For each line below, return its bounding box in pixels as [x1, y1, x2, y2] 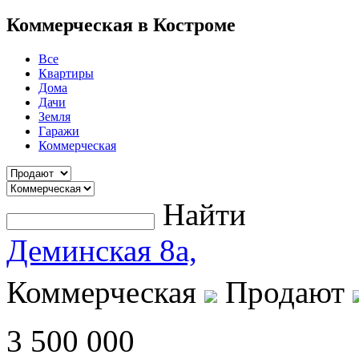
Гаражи [38, 123, 79, 138]
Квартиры [38, 66, 94, 80]
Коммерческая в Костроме [6, 14, 236, 35]
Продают [225, 274, 345, 309]
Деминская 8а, [6, 232, 197, 268]
